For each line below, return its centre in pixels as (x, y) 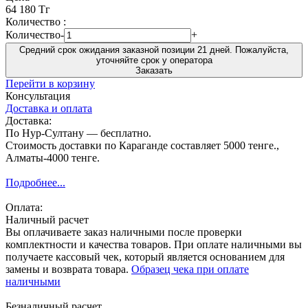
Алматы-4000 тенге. (53, 157)
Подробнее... (35, 182)
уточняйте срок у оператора (154, 60)
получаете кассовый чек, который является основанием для (145, 256)
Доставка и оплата (49, 108)
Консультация (38, 96)
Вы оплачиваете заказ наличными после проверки (124, 232)
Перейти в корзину (50, 83)
